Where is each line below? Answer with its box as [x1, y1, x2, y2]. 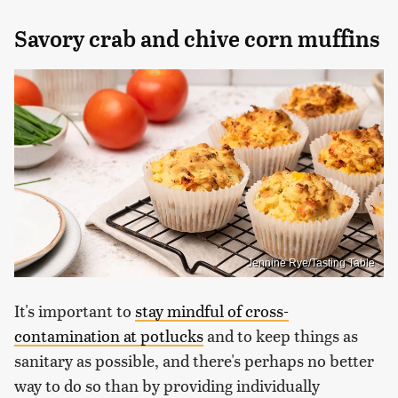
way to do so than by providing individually [14, 373, 320, 396]
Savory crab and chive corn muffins [14, 26, 379, 53]
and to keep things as [203, 323, 358, 346]
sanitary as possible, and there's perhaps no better [14, 348, 374, 371]
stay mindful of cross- [135, 298, 289, 322]
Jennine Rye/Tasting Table [247, 256, 375, 269]
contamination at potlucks [14, 323, 203, 346]
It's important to [14, 298, 135, 322]
